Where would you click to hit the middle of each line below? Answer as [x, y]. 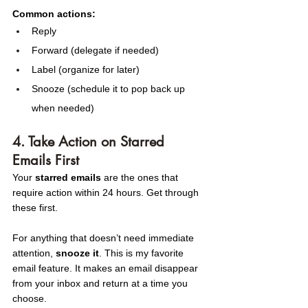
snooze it [77, 253]
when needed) [63, 108]
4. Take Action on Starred [90, 142]
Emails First [46, 161]
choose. [30, 299]
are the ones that [141, 178]
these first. [35, 208]
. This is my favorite [143, 253]
